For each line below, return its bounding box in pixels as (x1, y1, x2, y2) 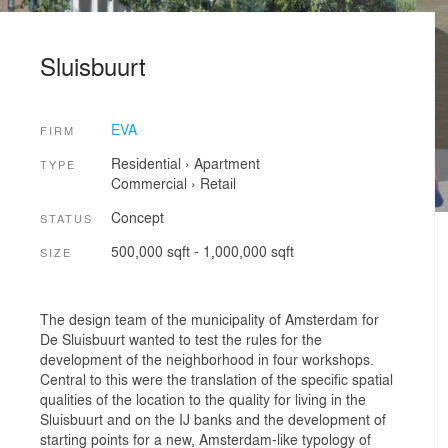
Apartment (193, 153, 260, 174)
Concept (110, 206, 164, 227)
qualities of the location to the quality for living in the (40, 388, 366, 409)
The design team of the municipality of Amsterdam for (40, 308, 379, 329)
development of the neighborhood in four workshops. (40, 348, 374, 369)
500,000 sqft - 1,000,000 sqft (110, 240, 294, 261)
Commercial (110, 173, 187, 194)
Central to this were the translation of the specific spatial (40, 368, 393, 389)
